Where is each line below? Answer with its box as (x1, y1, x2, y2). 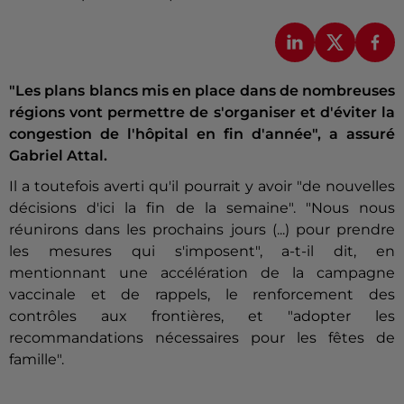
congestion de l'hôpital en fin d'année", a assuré (9, 125, 395, 143)
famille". (9, 351, 64, 369)
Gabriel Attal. (9, 147, 107, 165)
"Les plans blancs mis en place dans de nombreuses (9, 82, 395, 100)
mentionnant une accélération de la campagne (9, 264, 395, 282)
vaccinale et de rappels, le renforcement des (9, 286, 395, 304)
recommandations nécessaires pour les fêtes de (9, 329, 395, 347)
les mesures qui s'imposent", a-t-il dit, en (9, 243, 395, 261)
